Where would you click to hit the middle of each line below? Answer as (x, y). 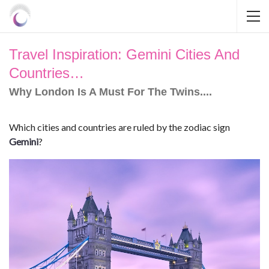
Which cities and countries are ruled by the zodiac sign (119, 127)
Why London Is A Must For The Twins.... (110, 92)
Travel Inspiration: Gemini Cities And (124, 54)
